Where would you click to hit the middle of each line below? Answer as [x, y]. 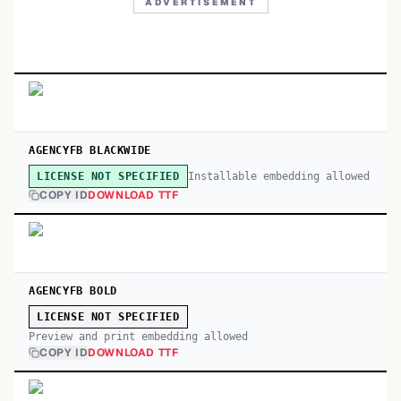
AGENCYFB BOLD [73, 291]
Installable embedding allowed [278, 176]
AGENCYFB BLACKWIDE [90, 150]
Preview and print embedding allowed [138, 337]
